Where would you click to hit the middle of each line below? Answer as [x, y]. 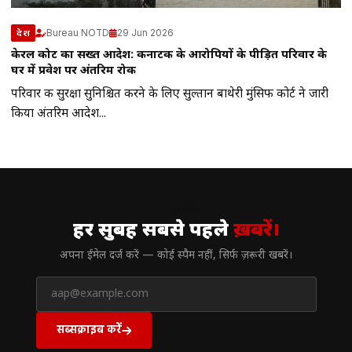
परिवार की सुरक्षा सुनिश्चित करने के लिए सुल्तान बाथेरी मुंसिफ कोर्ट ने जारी [170, 95]
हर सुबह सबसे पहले [153, 231]
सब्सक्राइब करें [89, 329]
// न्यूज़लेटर [176, 209]
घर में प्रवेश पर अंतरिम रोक [73, 71]
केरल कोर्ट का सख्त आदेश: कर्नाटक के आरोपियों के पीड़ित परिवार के [169, 56]
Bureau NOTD [78, 33]
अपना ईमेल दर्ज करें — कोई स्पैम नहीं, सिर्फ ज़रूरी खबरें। [176, 257]
